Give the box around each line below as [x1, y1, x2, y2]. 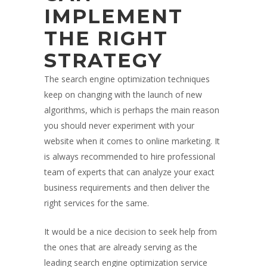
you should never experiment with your [44, 120, 194, 132]
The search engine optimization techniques [44, 73, 210, 85]
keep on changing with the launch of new [44, 89, 202, 101]
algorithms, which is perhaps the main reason [44, 104, 219, 116]
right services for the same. [44, 197, 149, 209]
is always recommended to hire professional [44, 151, 215, 163]
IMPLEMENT [44, 4, 183, 29]
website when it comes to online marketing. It [44, 135, 220, 147]
